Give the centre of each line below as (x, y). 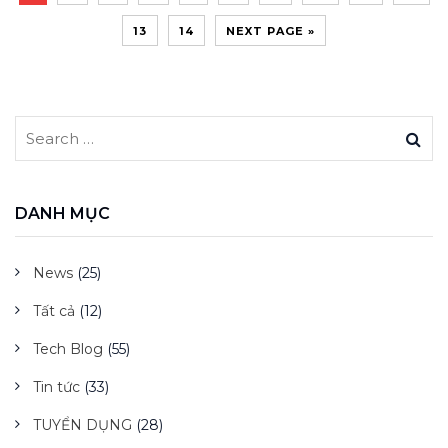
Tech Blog (68, 349)
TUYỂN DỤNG (82, 425)
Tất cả (54, 311)
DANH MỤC (62, 214)
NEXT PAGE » (270, 31)
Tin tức (56, 387)
